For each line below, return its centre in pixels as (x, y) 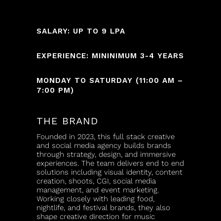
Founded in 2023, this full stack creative (106, 137)
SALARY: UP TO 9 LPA (81, 31)
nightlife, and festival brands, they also (103, 208)
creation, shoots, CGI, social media (96, 181)
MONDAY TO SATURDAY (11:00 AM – (110, 80)
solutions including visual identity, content (110, 172)
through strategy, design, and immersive (106, 154)
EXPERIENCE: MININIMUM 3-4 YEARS (110, 56)
